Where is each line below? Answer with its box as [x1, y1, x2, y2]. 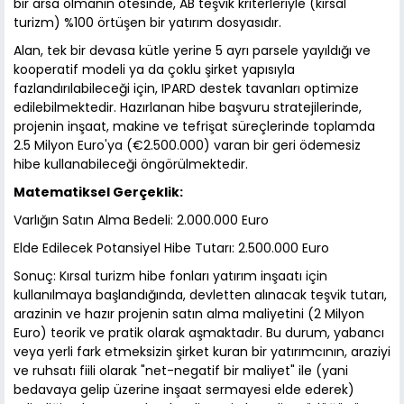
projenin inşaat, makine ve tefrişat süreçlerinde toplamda [14, 117, 375, 136]
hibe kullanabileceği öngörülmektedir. [14, 155, 248, 174]
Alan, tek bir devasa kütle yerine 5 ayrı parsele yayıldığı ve [14, 41, 371, 60]
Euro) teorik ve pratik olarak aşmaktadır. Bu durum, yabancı [14, 324, 384, 343]
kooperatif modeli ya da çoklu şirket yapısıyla [14, 60, 295, 79]
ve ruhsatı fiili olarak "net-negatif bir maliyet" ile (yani [14, 362, 348, 381]
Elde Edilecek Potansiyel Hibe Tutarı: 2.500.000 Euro [14, 239, 329, 258]
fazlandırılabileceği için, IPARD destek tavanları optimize [14, 79, 359, 98]
